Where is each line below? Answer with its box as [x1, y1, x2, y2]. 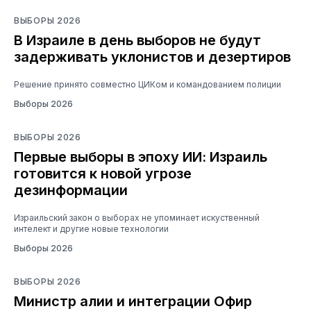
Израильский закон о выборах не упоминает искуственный [14, 212, 260, 223]
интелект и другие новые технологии [14, 223, 169, 234]
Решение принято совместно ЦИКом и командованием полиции [14, 78, 281, 90]
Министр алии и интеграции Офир [14, 292, 252, 310]
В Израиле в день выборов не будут [14, 31, 261, 49]
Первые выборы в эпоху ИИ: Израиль [14, 148, 267, 165]
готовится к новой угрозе [14, 165, 192, 182]
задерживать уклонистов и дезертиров [14, 48, 291, 65]
